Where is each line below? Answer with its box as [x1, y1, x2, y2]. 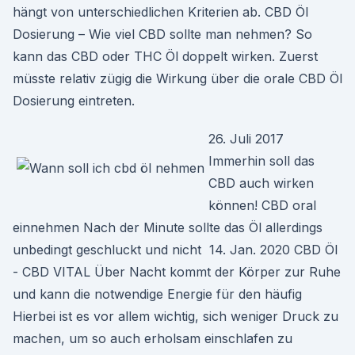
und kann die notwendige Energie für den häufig [13, 286, 302, 302]
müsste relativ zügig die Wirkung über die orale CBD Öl [13, 71, 342, 86]
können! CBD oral [208, 197, 316, 213]
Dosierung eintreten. [13, 93, 135, 109]
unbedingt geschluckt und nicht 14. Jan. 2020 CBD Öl [13, 242, 338, 258]
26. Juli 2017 [208, 131, 284, 147]
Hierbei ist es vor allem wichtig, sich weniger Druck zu [13, 308, 338, 324]
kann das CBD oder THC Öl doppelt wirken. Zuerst [13, 48, 318, 64]
